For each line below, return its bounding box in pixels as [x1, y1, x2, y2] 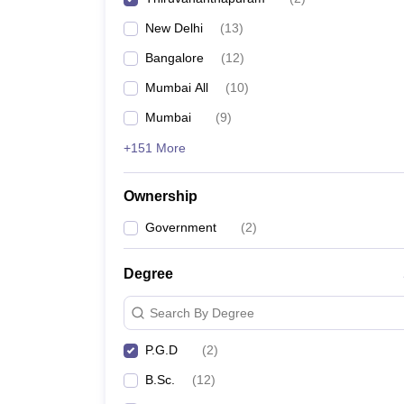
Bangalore [145, 50, 204, 65]
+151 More [124, 141, 186, 155]
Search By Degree [150, 305, 254, 320]
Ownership [124, 188, 197, 204]
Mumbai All [145, 80, 208, 95]
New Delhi [145, 21, 203, 35]
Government [145, 220, 216, 234]
